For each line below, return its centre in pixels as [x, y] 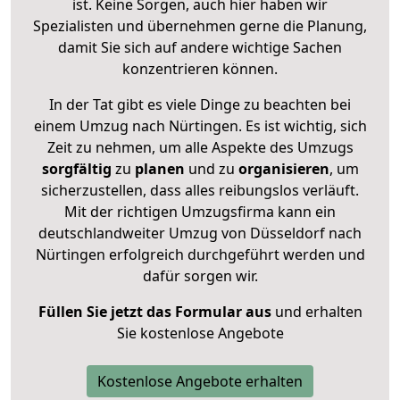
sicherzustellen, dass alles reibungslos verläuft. [200, 190]
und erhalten [317, 311]
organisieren [282, 168]
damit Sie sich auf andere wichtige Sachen [200, 47]
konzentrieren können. [200, 68]
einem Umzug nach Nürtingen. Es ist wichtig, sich [200, 125]
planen [159, 168]
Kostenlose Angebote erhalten [200, 381]
